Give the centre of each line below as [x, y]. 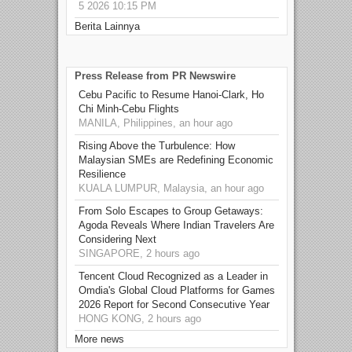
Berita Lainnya [107, 27]
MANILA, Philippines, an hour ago [156, 123]
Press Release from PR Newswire [155, 76]
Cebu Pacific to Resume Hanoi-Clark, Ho [171, 95]
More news [99, 339]
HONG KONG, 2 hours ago [140, 319]
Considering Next [117, 240]
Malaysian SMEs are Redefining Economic [176, 160]
